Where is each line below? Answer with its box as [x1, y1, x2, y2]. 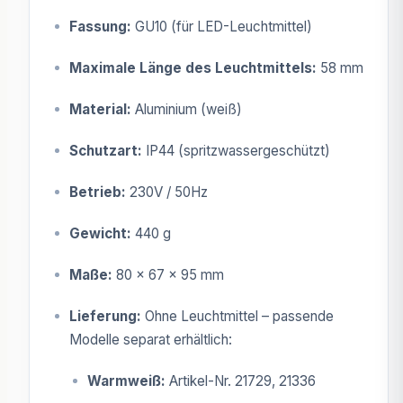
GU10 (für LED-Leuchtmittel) [131, 17, 312, 35]
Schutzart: [69, 141, 142, 159]
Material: [69, 100, 131, 118]
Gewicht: [69, 224, 131, 242]
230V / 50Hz [126, 183, 208, 201]
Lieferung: [69, 307, 141, 325]
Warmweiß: [87, 372, 166, 390]
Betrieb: [69, 183, 126, 201]
